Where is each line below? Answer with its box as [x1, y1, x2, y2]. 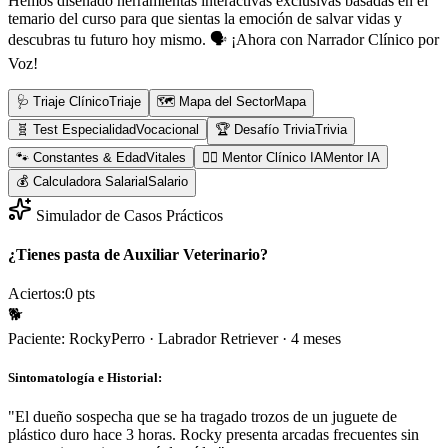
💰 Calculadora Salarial [16, 173, 148, 189]
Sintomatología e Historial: [8, 370, 162, 386]
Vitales [146, 149, 186, 165]
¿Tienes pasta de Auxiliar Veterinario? [8, 245, 268, 263]
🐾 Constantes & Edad [16, 149, 146, 165]
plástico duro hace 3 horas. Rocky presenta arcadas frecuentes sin [8, 426, 419, 444]
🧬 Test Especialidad [16, 121, 136, 137]
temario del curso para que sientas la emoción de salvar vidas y [8, 9, 402, 27]
